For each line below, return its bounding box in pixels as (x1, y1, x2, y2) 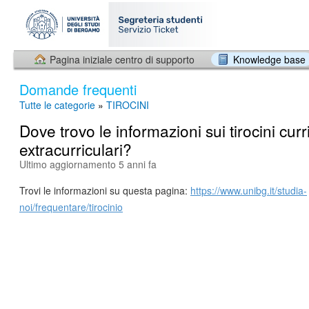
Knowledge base (233, 52, 306, 66)
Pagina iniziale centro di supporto (50, 52, 195, 66)
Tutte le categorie (19, 98, 95, 112)
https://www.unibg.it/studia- (190, 183, 307, 197)
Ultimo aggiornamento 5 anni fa (19, 157, 157, 171)
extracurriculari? (19, 138, 132, 160)
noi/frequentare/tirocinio (19, 200, 123, 214)
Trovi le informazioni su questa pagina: (19, 183, 190, 197)
